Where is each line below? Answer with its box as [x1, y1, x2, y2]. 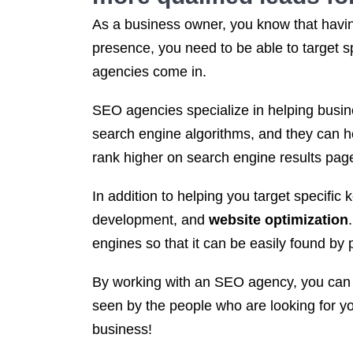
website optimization [209, 212, 348, 228]
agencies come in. [92, 64, 206, 80]
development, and [92, 212, 209, 228]
